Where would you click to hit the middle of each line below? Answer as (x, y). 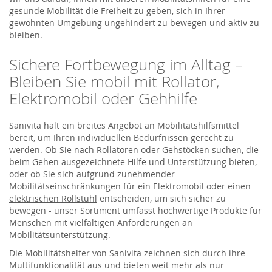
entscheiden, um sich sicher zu (161, 198)
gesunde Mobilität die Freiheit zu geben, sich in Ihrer (117, 10)
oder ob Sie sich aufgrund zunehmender (92, 174)
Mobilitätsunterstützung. (60, 234)
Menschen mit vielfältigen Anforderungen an (101, 222)
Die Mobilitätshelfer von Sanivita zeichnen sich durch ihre (127, 253)
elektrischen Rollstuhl (53, 198)
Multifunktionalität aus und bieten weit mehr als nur (117, 265)
